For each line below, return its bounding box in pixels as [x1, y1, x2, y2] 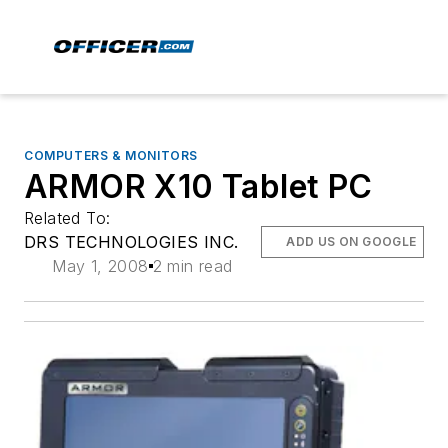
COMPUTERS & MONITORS [24, 148, 198, 163]
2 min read [152, 256, 233, 276]
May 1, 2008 [52, 256, 149, 276]
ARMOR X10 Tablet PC [24, 167, 373, 206]
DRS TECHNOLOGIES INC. [24, 232, 239, 252]
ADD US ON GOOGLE [286, 234, 417, 249]
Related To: [24, 208, 116, 228]
